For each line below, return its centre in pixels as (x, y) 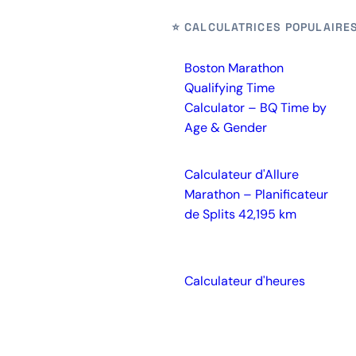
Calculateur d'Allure (242, 174)
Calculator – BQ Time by (255, 108)
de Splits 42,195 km (240, 214)
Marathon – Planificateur (256, 194)
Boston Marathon (234, 68)
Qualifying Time (230, 88)
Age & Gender (226, 128)
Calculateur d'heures (245, 281)
